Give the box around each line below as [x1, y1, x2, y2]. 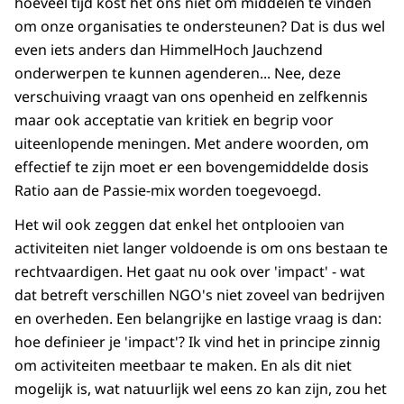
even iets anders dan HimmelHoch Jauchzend [14, 40, 323, 60]
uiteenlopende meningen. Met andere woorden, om [14, 133, 369, 154]
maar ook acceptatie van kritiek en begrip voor [14, 110, 334, 131]
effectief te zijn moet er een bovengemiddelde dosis [14, 157, 369, 178]
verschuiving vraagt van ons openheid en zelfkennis [14, 87, 368, 107]
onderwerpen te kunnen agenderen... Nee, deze [14, 63, 341, 84]
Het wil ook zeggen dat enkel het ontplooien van [14, 215, 344, 235]
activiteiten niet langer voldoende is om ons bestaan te [14, 238, 388, 259]
